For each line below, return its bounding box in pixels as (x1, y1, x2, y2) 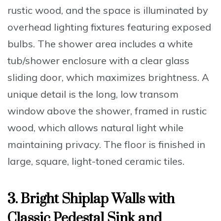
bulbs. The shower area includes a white (7, 37, 193, 50)
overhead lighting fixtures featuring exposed (7, 20, 211, 33)
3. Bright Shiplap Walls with (7, 190, 175, 208)
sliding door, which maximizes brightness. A (7, 71, 209, 83)
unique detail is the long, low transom (7, 87, 179, 100)
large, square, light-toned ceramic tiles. (7, 154, 184, 167)
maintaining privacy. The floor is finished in (7, 138, 205, 150)
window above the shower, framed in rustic (7, 104, 207, 117)
